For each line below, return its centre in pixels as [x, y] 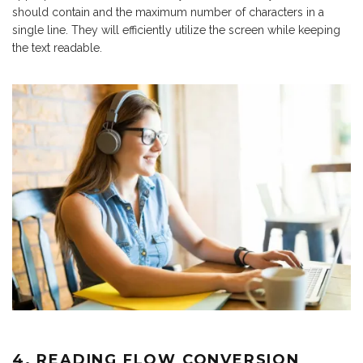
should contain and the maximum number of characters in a [168, 13]
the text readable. [57, 48]
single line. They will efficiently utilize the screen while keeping [176, 30]
